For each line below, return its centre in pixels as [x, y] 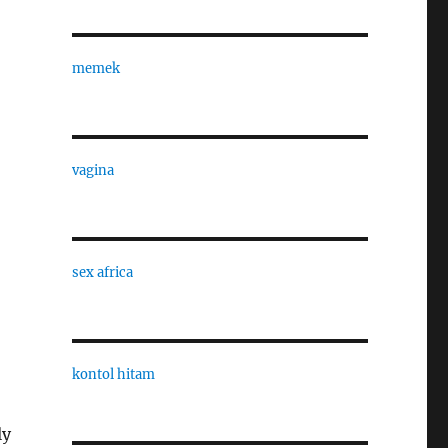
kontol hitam [113, 374]
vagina [92, 170]
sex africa [102, 272]
